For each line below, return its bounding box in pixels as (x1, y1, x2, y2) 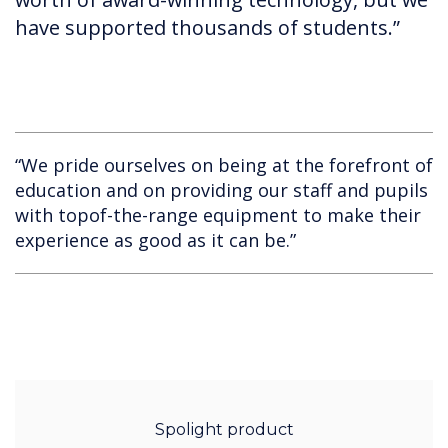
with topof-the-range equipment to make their (15, 203, 421, 228)
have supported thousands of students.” (15, 14, 400, 42)
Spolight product (154, 420, 294, 440)
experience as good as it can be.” (15, 228, 296, 253)
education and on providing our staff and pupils (15, 178, 428, 203)
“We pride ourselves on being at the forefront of (15, 153, 433, 178)
